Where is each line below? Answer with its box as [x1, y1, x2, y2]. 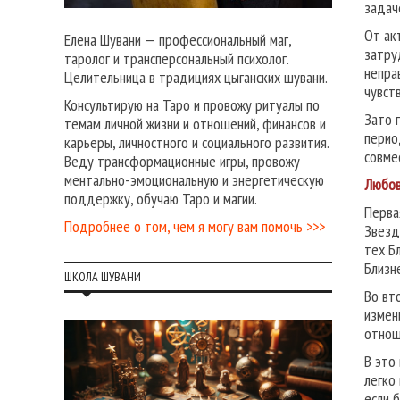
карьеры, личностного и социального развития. [64, 132, 329, 154]
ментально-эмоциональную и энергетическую [64, 170, 324, 191]
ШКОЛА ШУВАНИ [64, 269, 141, 286]
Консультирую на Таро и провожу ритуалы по [64, 95, 320, 116]
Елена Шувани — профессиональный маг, [64, 29, 291, 51]
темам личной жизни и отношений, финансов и [64, 113, 326, 135]
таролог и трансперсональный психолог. [64, 48, 288, 70]
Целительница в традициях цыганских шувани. [64, 67, 328, 88]
